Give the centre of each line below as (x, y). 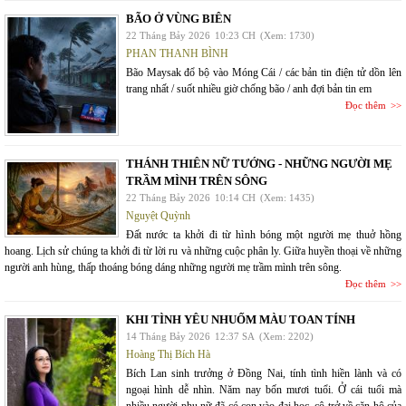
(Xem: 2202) (286, 336)
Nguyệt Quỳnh (158, 216)
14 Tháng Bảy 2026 (168, 336)
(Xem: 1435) (287, 198)
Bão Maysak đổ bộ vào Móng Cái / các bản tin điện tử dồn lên (264, 72)
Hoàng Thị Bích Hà (168, 354)
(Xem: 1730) (287, 35)
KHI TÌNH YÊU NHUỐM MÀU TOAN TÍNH (241, 319)
